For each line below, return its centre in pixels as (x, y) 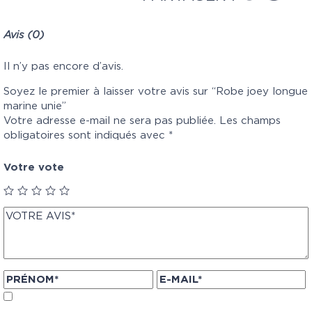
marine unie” (35, 106)
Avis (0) (24, 35)
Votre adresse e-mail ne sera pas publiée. (110, 120)
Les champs (248, 120)
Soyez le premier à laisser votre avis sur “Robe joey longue (156, 91)
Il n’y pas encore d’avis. (63, 66)
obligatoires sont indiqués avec (86, 135)
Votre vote (34, 167)
